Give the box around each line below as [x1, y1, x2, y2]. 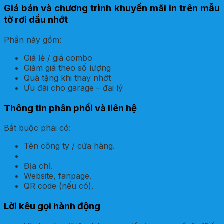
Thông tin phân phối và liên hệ [4, 102, 137, 114]
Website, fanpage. [24, 171, 91, 181]
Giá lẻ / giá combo [24, 53, 92, 63]
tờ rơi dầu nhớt [4, 14, 68, 26]
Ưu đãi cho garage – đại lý [24, 83, 123, 93]
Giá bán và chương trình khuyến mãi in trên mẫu [4, 2, 220, 14]
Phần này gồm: [4, 35, 61, 45]
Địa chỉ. [24, 161, 52, 171]
